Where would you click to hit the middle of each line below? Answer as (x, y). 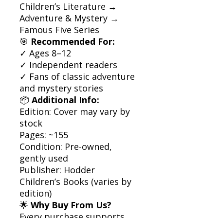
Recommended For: (73, 41)
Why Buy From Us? (71, 205)
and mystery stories (61, 88)
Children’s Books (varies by (75, 181)
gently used (44, 158)
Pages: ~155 (44, 135)
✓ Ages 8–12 (45, 53)
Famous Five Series (59, 29)
